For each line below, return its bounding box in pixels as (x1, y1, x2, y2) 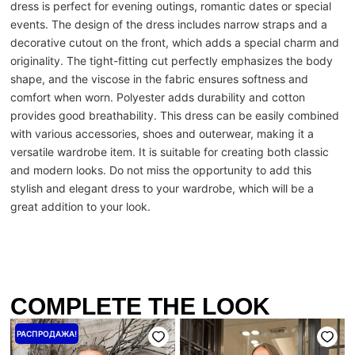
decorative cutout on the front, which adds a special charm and (10, 36, 340, 50)
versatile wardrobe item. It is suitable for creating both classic (10, 145, 330, 159)
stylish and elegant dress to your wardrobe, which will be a (10, 181, 315, 196)
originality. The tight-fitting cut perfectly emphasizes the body (10, 54, 334, 68)
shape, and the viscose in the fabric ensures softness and (10, 72, 309, 86)
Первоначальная (48, 319, 143, 332)
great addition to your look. (10, 200, 151, 214)
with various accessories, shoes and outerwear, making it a (10, 127, 315, 141)
